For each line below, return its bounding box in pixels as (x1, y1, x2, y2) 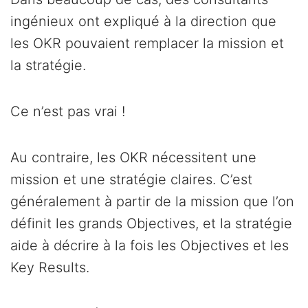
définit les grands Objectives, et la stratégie (10, 215, 292, 232)
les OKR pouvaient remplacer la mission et (10, 35, 284, 52)
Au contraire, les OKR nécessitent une (10, 149, 256, 166)
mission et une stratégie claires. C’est (10, 171, 252, 188)
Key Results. (10, 259, 89, 276)
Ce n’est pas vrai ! (10, 103, 125, 120)
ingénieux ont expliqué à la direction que (10, 13, 276, 30)
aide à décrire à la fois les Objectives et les (10, 237, 289, 254)
